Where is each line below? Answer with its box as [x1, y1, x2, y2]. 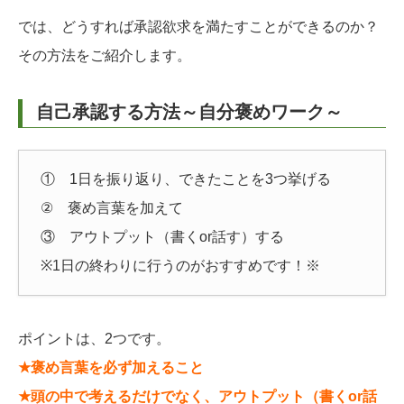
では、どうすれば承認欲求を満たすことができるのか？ [18, 19, 379, 35]
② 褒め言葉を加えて [41, 200, 183, 216]
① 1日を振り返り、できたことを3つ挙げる [41, 171, 331, 188]
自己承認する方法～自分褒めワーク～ [36, 102, 343, 123]
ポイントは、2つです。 [18, 331, 170, 347]
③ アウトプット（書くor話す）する [41, 229, 284, 245]
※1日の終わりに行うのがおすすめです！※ [41, 258, 320, 274]
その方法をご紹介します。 [18, 48, 191, 64]
